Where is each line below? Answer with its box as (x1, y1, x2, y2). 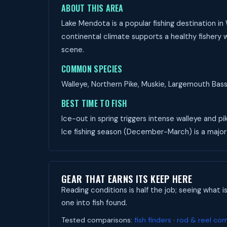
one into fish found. (61, 198, 127, 208)
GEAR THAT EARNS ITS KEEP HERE (61, 172, 193, 185)
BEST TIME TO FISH (61, 97, 127, 109)
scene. (61, 45, 84, 55)
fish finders (134, 215, 171, 224)
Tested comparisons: (61, 215, 134, 224)
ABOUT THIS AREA (61, 2, 124, 14)
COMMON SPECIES (61, 63, 123, 75)
